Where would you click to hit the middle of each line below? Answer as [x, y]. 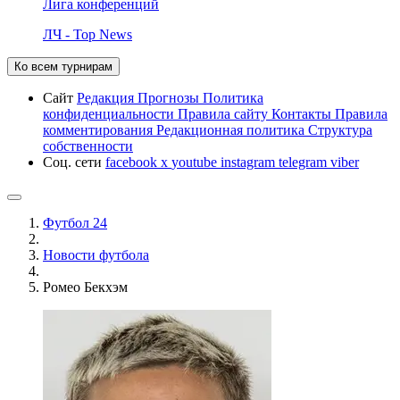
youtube [196, 162]
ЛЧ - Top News [87, 34]
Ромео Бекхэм [85, 287]
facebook [133, 162]
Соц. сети [74, 162]
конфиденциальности [110, 113]
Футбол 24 [75, 222]
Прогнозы [170, 97]
